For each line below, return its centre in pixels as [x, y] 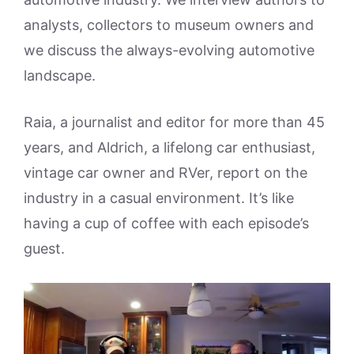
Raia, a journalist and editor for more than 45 [174, 122]
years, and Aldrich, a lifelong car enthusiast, [169, 147]
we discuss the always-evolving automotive [169, 50]
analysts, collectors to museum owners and [169, 25]
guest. [44, 249]
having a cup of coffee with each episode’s [166, 223]
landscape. [60, 75]
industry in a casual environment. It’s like [159, 198]
